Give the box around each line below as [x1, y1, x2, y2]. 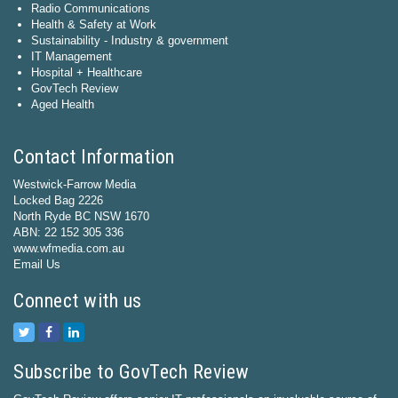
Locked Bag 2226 [13, 194, 103, 207]
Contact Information [13, 146, 175, 168]
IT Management [31, 50, 112, 63]
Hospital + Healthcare [31, 66, 142, 79]
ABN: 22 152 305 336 [13, 226, 123, 239]
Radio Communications [31, 2, 150, 15]
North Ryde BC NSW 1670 [13, 210, 149, 223]
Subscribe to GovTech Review [13, 361, 250, 383]
